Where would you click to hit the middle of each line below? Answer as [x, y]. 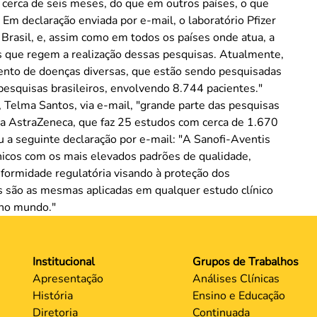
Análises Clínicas [236, 279]
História [53, 296]
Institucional [64, 262]
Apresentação [68, 279]
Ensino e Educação [238, 296]
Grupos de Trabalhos [245, 262]
